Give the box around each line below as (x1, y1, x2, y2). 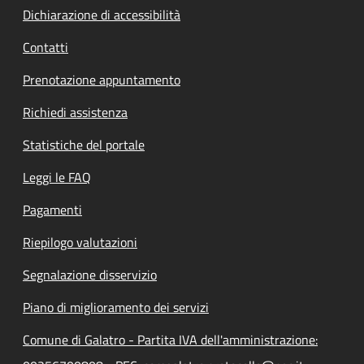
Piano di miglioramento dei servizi (23, 297, 209, 317)
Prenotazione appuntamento (23, 69, 180, 89)
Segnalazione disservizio (23, 264, 157, 284)
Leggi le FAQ (23, 167, 91, 187)
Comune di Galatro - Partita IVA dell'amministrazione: (23, 329, 318, 349)
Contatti (23, 37, 68, 57)
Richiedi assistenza (23, 102, 128, 122)
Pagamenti (23, 199, 82, 219)
